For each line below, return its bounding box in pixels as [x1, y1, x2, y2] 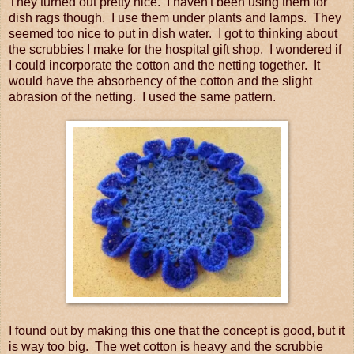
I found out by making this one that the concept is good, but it [9, 323, 345, 337]
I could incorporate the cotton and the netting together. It [9, 58, 320, 72]
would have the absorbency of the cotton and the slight [9, 73, 312, 88]
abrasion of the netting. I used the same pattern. [9, 89, 276, 104]
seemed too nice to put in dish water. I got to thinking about [9, 26, 337, 40]
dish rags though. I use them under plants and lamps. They [9, 10, 341, 24]
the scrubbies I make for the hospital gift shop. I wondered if [9, 42, 341, 56]
